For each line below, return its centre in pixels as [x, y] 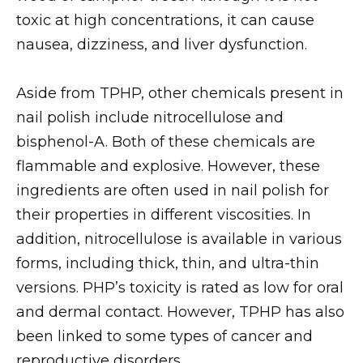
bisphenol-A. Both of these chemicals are [166, 142]
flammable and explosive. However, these [168, 167]
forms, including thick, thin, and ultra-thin [168, 264]
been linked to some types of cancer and [164, 337]
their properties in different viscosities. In [164, 215]
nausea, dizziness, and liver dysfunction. [162, 44]
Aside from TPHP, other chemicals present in [180, 94]
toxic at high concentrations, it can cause [165, 20]
